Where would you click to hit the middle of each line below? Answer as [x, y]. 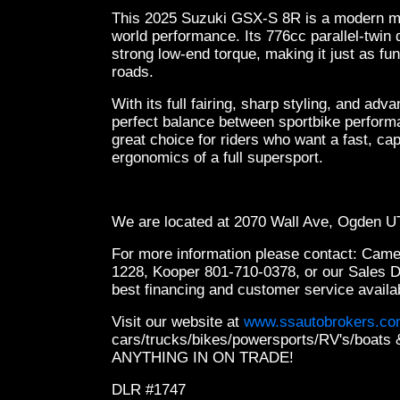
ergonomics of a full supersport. [220, 158]
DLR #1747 [151, 390]
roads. [135, 72]
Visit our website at [178, 322]
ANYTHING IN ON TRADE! [205, 358]
